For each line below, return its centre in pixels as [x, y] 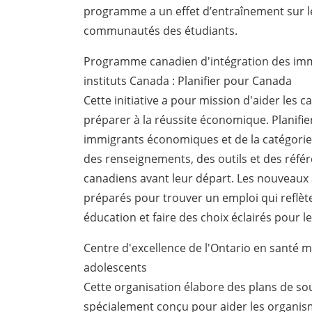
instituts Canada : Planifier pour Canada [188, 81]
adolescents [116, 268]
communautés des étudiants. [161, 31]
